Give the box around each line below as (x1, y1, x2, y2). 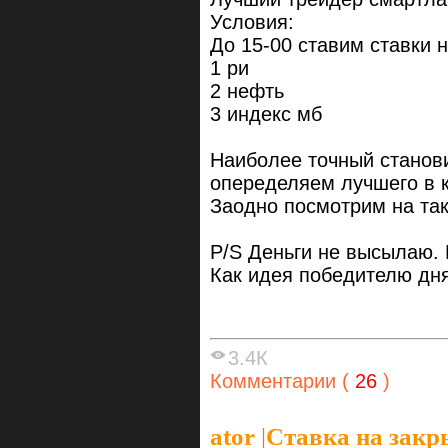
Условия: (210, 11, 294, 34)
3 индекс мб (210, 103, 322, 126)
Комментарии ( (210, 369, 349, 392)
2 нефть (210, 80, 284, 103)
